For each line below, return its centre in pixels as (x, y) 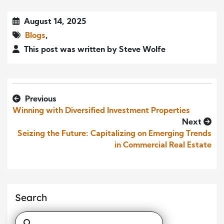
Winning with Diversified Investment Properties (101, 111)
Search (31, 198)
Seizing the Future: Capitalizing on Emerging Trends (114, 134)
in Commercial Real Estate (163, 146)
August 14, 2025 (54, 22)
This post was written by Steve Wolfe (94, 50)
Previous (40, 100)
